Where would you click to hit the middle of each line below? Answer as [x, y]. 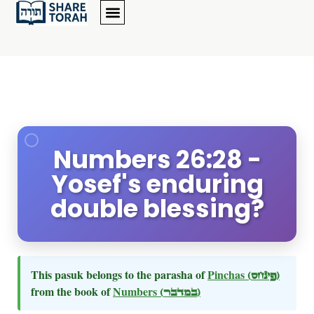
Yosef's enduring [157, 184]
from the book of [72, 291]
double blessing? [157, 209]
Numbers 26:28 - [157, 159]
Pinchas [227, 274]
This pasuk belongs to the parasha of [119, 274]
